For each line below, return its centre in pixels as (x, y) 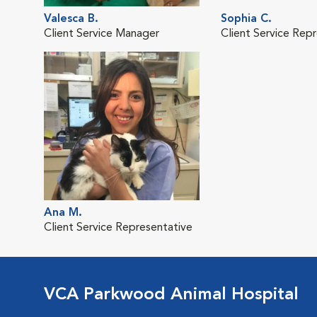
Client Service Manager (102, 34)
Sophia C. (246, 19)
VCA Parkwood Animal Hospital (171, 295)
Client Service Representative (118, 227)
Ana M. (63, 213)
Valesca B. (71, 19)
